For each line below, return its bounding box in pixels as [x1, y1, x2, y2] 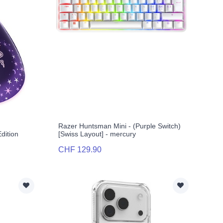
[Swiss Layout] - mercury [58, 130, 136, 138]
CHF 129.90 [58, 145, 102, 154]
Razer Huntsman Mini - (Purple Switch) [58, 122, 181, 130]
